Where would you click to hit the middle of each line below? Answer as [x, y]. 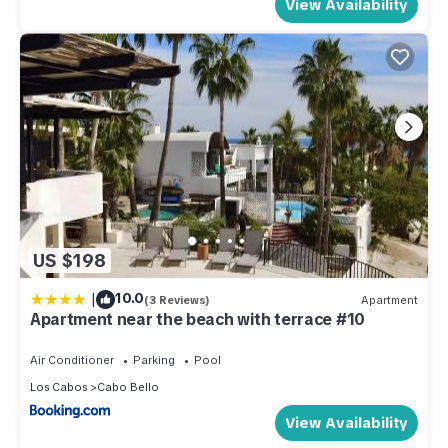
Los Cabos [58, 387]
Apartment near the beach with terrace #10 [197, 320]
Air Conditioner [72, 360]
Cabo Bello [128, 387]
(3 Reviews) [177, 299]
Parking [154, 360]
